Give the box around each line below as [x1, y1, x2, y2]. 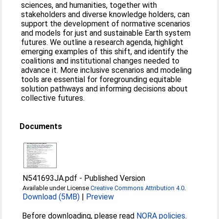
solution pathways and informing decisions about [21, 84, 188, 93]
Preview [86, 192, 114, 201]
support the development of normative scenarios [21, 19, 191, 28]
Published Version [84, 173, 146, 183]
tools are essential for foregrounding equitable [21, 74, 182, 84]
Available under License [22, 184, 91, 192]
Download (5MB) [22, 192, 80, 201]
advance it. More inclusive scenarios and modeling [21, 65, 192, 75]
